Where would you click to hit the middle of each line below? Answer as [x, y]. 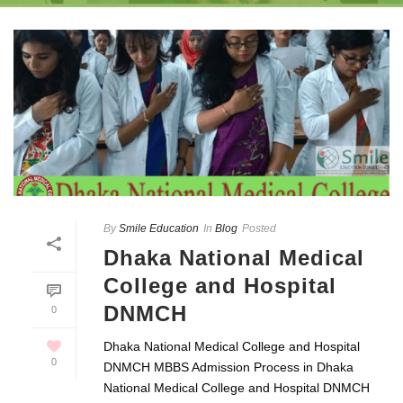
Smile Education [159, 228]
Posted [259, 228]
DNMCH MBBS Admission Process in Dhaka [228, 367]
